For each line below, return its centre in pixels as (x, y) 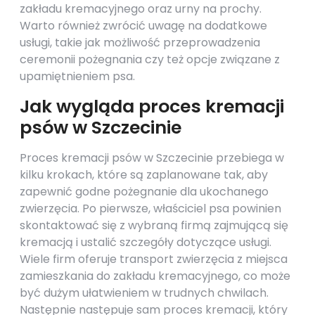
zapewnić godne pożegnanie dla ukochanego (144, 192)
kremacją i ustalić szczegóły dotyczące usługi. (146, 242)
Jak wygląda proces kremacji (152, 107)
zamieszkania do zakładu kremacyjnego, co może (155, 276)
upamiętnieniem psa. (77, 76)
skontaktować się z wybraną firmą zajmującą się (154, 225)
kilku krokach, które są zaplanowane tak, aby (144, 175)
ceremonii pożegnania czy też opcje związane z (150, 59)
